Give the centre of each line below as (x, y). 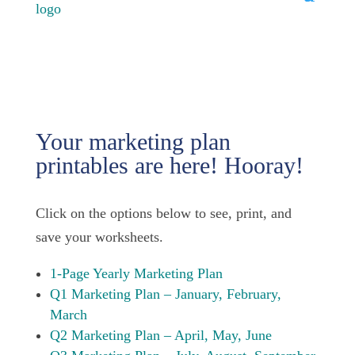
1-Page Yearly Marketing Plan (136, 273)
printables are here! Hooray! (169, 165)
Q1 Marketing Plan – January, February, (165, 294)
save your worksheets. (99, 237)
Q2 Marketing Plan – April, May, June (160, 335)
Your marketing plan (133, 141)
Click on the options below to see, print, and (163, 213)
